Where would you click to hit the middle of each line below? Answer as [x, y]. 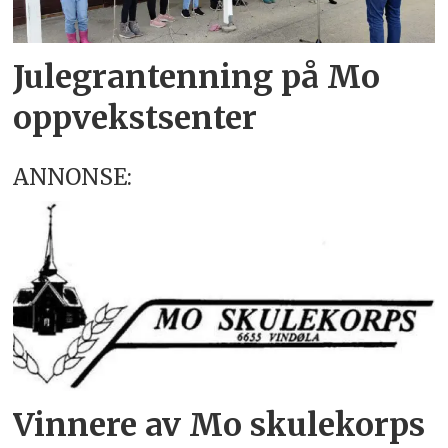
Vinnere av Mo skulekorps [219, 424]
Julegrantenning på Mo [197, 77]
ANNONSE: [73, 177]
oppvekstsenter [135, 118]
